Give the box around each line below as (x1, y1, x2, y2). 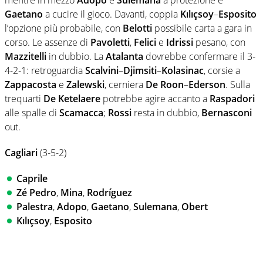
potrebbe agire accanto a (100, 92, 210, 106)
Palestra (16, 200, 53, 214)
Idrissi (166, 36, 193, 49)
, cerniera (104, 78, 146, 92)
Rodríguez (87, 186, 132, 200)
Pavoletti (90, 36, 130, 49)
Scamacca (59, 106, 103, 120)
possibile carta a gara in (152, 22, 252, 35)
